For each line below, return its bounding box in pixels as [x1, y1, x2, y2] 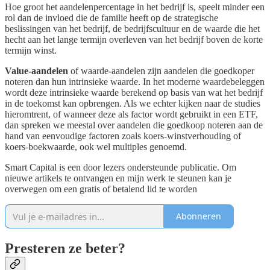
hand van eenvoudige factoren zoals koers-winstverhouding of [5, 130, 241, 141]
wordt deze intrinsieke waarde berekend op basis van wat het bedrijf [5, 87, 263, 98]
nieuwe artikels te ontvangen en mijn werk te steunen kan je [5, 172, 231, 183]
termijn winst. [5, 45, 57, 55]
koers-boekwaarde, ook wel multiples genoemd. [5, 141, 187, 152]
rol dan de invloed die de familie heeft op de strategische [5, 12, 218, 23]
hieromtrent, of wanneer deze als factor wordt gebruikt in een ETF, [5, 108, 258, 119]
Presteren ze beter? [5, 240, 125, 256]
